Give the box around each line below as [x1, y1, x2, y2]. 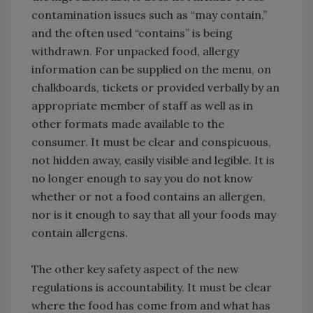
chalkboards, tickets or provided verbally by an [31, 80, 279, 95]
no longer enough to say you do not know [31, 171, 253, 186]
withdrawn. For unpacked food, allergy [31, 44, 239, 59]
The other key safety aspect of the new [31, 262, 239, 277]
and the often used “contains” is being [31, 26, 233, 41]
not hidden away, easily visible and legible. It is [31, 153, 275, 168]
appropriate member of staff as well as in [31, 99, 253, 113]
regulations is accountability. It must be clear [31, 280, 272, 295]
